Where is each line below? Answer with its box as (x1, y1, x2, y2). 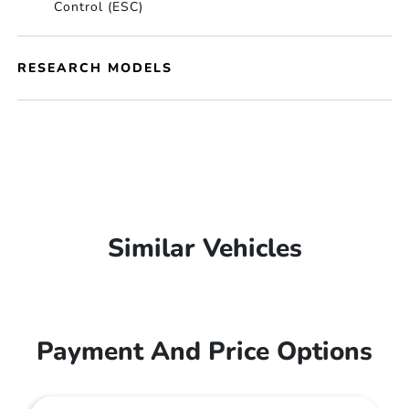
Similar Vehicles (107, 231, 302, 266)
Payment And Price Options (37, 334, 372, 369)
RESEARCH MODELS (17, 59, 173, 77)
